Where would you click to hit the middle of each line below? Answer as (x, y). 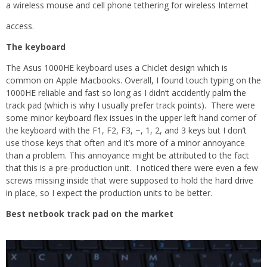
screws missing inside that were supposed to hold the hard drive (130, 180)
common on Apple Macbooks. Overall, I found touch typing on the (133, 80)
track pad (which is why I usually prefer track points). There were (131, 105)
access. (20, 26)
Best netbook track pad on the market (90, 213)
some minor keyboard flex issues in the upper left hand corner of (131, 117)
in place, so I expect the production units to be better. (109, 193)
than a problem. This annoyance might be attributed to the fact (128, 155)
